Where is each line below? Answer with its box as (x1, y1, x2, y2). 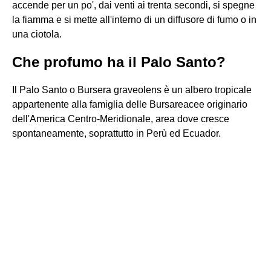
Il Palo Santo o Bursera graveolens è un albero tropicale (12, 85, 252, 95)
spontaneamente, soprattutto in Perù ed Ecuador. (12, 128, 221, 139)
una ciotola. (12, 29, 62, 39)
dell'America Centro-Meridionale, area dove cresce (12, 114, 229, 124)
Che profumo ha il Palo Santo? (12, 54, 226, 70)
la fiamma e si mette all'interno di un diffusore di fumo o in (12, 15, 256, 25)
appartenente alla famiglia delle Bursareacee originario (12, 99, 247, 109)
